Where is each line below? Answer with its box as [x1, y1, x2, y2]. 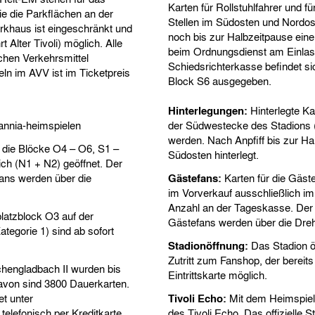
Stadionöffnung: [168, 238, 248, 253]
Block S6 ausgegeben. [168, 73, 271, 89]
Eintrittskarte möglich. [168, 267, 267, 283]
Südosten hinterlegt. [168, 147, 259, 162]
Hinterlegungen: [168, 103, 247, 118]
